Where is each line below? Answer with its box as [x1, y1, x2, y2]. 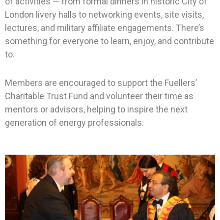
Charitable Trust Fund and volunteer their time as [5, 91, 193, 102]
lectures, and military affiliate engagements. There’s [5, 22, 204, 33]
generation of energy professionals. [5, 117, 144, 128]
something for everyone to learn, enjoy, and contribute [5, 35, 214, 46]
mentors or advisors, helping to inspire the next [5, 104, 188, 115]
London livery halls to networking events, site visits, [5, 9, 204, 20]
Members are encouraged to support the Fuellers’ [5, 78, 197, 88]
